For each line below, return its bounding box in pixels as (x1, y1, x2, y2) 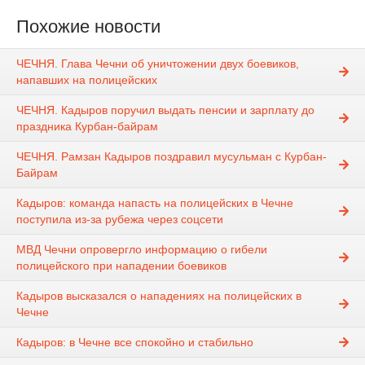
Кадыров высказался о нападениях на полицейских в (16, 289, 301, 303)
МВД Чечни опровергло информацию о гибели (16, 243, 267, 257)
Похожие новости (16, 16, 161, 37)
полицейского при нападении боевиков (16, 259, 226, 273)
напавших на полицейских (16, 73, 157, 87)
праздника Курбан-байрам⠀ (16, 120, 166, 134)
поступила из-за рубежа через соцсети (16, 213, 223, 226)
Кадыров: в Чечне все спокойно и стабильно (16, 336, 253, 350)
